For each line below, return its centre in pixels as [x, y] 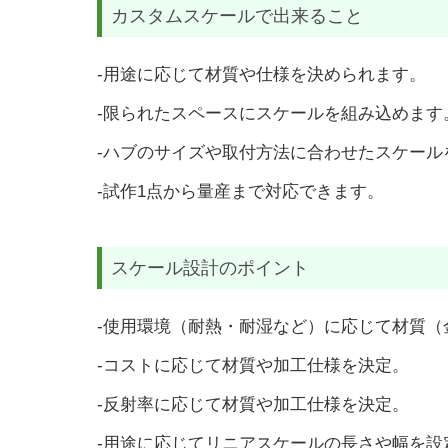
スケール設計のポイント [210, 267]
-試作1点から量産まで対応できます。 [240, 190]
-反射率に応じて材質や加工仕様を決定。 [253, 404]
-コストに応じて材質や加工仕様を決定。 [253, 365]
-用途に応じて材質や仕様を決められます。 [261, 73]
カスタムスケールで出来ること [237, 15]
